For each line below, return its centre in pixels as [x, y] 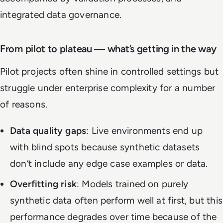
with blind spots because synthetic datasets [105, 147]
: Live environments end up [145, 130]
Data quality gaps [48, 130]
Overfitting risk [44, 184]
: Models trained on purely [132, 184]
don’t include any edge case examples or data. [109, 163]
